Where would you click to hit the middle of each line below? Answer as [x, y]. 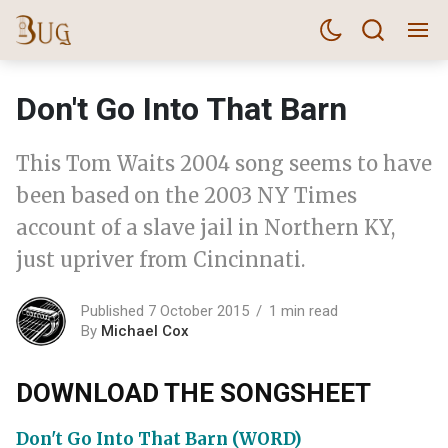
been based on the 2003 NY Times [186, 195]
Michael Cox [145, 330]
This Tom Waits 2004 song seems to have [224, 163]
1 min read [303, 310]
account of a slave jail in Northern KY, [205, 227]
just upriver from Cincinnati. [160, 259]
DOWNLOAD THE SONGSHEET [193, 393]
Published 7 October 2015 [165, 310]
